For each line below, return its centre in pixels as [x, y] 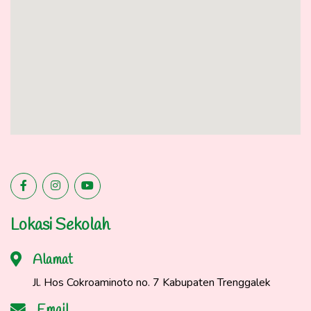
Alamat [53, 260]
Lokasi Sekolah [60, 225]
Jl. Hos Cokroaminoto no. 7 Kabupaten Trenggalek [152, 282]
